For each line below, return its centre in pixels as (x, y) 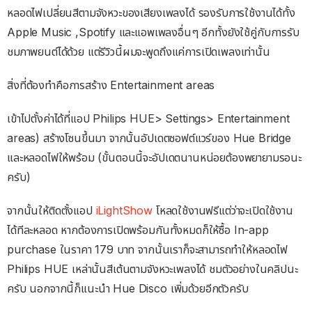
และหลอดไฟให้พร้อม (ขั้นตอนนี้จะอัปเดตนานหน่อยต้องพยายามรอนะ (154, 158)
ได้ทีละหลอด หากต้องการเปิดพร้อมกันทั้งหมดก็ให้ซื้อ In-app (138, 230)
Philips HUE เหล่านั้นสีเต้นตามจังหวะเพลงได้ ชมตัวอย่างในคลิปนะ (153, 269)
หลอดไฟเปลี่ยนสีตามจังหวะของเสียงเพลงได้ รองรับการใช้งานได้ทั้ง (151, 13)
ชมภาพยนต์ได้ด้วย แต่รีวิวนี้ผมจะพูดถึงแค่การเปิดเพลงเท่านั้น (139, 52)
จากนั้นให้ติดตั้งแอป (52, 211)
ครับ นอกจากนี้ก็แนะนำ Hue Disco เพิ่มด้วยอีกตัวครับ (128, 289)
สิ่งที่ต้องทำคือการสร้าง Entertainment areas (111, 85)
